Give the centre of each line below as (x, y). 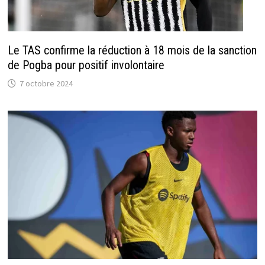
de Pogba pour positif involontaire (86, 65)
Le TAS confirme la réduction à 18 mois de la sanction (132, 50)
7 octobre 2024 (46, 83)
